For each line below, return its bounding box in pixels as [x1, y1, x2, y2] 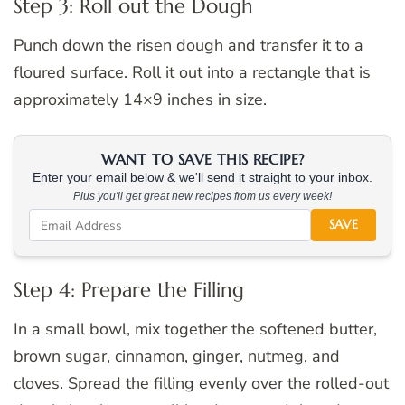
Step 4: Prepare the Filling [14, 278, 244, 303]
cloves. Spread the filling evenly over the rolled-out [14, 372, 389, 394]
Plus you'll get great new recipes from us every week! [73, 190, 332, 203]
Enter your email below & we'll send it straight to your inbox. [33, 171, 372, 185]
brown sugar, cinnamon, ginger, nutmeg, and [14, 344, 340, 367]
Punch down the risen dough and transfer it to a [14, 34, 363, 57]
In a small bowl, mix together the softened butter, [14, 317, 377, 340]
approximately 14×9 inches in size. [14, 89, 267, 111]
